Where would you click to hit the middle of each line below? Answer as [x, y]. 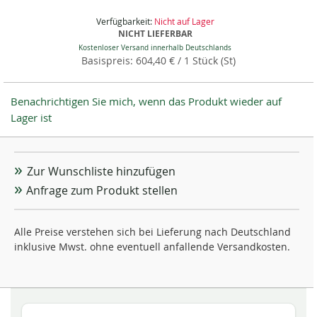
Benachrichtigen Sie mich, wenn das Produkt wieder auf [146, 101]
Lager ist [31, 117]
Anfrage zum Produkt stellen [102, 190]
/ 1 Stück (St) [205, 60]
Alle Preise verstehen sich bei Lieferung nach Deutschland [152, 232]
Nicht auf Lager [184, 21]
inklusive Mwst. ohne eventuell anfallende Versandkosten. [152, 247]
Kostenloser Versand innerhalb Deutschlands [155, 48]
